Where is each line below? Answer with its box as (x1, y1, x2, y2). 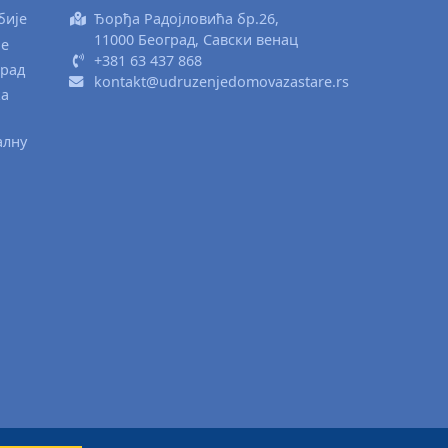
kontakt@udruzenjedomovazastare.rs (93, 72, 349, 92)
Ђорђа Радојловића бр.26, (93, 9, 279, 29)
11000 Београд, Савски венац (93, 30, 298, 50)
